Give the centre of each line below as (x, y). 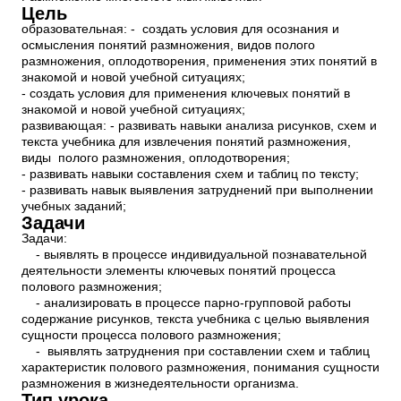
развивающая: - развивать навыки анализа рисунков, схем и (199, 126)
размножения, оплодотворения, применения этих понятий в (199, 61)
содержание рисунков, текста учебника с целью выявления (196, 319)
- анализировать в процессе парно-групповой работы (186, 303)
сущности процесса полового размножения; (151, 335)
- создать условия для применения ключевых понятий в (186, 94)
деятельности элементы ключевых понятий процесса (179, 271)
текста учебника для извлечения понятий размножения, (186, 142)
